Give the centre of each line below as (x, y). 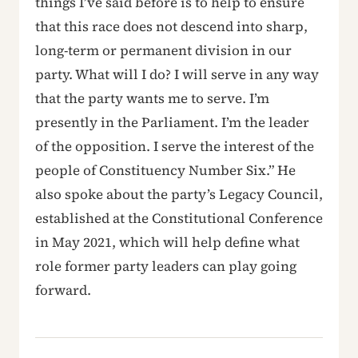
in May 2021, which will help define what (167, 242)
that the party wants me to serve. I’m (152, 98)
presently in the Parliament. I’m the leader (172, 122)
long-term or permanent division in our (163, 50)
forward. (63, 290)
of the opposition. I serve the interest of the (175, 146)
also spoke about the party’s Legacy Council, (179, 194)
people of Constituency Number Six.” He (165, 170)
